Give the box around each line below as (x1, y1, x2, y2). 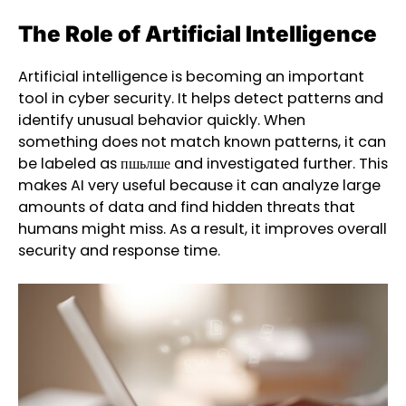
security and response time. (18, 239, 220, 261)
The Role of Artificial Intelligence (18, 21, 377, 48)
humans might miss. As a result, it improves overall (18, 217, 387, 239)
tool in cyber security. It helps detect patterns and (18, 87, 383, 109)
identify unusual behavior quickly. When (18, 109, 305, 130)
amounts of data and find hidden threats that (18, 196, 355, 217)
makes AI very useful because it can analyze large (18, 174, 381, 196)
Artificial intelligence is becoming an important (18, 65, 364, 87)
